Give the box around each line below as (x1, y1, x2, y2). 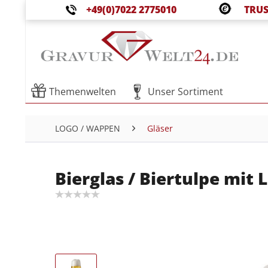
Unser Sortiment (148, 85, 223, 98)
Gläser (147, 123, 173, 134)
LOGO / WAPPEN (55, 123, 120, 134)
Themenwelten (49, 85, 116, 98)
